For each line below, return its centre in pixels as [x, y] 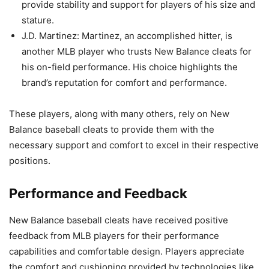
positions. [30, 161]
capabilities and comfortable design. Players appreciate [127, 252]
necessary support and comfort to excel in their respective [134, 145]
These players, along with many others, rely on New [119, 114]
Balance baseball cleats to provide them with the [112, 130]
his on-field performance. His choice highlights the [130, 67]
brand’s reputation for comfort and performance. [124, 83]
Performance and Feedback [98, 194]
